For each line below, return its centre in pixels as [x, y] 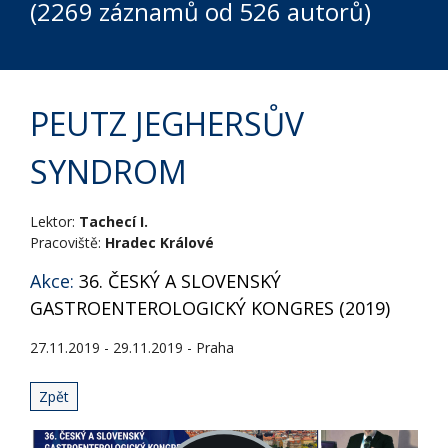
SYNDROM [108, 171]
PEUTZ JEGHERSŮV [167, 123]
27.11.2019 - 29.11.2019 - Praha [132, 347]
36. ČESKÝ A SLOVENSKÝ [180, 281]
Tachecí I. [113, 221]
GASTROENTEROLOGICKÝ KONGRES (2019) [210, 308]
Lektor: [54, 221]
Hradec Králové [159, 242]
